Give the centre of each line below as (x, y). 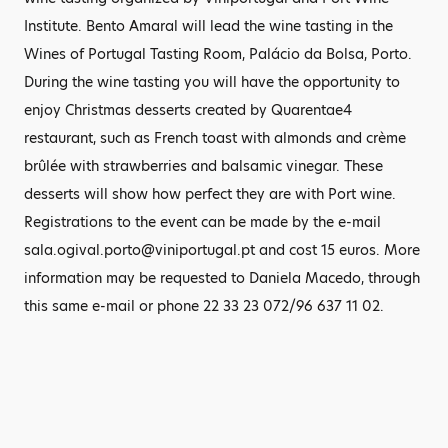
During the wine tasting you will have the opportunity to (212, 82)
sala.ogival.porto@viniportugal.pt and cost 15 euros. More (222, 250)
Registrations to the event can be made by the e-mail (202, 222)
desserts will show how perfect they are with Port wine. (210, 194)
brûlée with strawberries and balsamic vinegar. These (203, 166)
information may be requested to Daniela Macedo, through (222, 278)
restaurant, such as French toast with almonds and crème (215, 138)
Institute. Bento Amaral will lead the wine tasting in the (208, 26)
